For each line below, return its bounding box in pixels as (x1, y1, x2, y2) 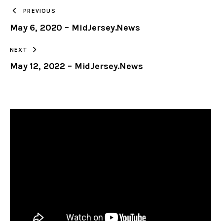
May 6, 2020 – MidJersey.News (10, 22, 140, 33)
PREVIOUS (23, 7, 56, 15)
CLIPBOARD (105, 24, 145, 34)
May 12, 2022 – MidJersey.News (10, 61, 143, 72)
